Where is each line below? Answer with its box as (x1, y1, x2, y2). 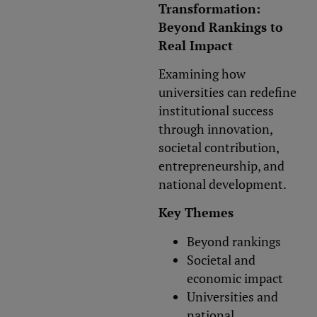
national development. (158, 175, 287, 193)
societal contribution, (158, 139, 279, 156)
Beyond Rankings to (158, 18, 283, 35)
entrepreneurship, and (158, 157, 284, 175)
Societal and (187, 250, 255, 268)
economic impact (187, 269, 283, 287)
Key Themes (158, 204, 234, 221)
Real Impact (158, 36, 233, 54)
